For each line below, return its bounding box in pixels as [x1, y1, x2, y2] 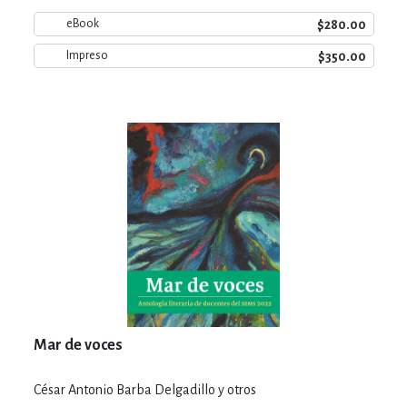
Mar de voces [33, 336, 123, 353]
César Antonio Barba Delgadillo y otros [33, 382, 256, 397]
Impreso [65, 49, 108, 62]
